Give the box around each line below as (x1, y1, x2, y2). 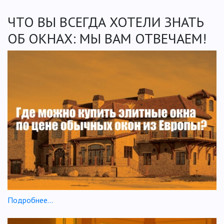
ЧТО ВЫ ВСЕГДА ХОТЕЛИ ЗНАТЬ (7, 12, 204, 31)
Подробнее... (7, 195, 53, 205)
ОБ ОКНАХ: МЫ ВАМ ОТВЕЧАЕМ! (7, 29, 206, 48)
